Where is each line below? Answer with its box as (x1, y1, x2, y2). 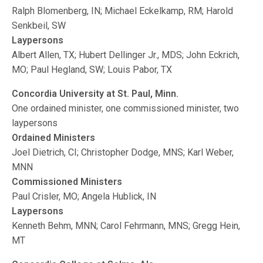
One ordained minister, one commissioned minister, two (12, 103, 240, 114)
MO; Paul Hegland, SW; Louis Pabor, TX (12, 64, 173, 75)
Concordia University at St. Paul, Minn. (12, 88, 179, 99)
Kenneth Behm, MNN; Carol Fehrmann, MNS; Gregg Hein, (12, 220, 241, 231)
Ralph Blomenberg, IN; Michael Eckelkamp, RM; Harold (12, 5, 234, 16)
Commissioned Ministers (12, 176, 123, 187)
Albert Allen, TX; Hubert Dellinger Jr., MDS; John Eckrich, (12, 49, 240, 60)
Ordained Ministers (12, 132, 96, 143)
